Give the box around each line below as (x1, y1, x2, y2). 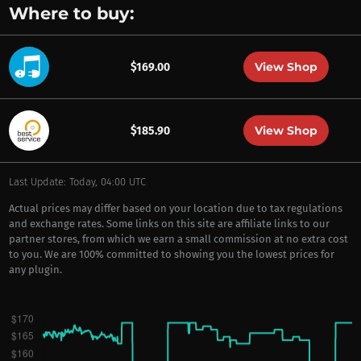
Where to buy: (8, 3, 135, 23)
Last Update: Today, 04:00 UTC (8, 176, 146, 188)
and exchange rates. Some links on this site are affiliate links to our (8, 218, 330, 230)
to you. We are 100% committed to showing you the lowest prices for (8, 248, 334, 260)
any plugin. (8, 263, 62, 276)
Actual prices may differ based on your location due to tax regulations (8, 202, 342, 214)
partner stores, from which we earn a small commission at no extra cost (8, 233, 348, 245)
